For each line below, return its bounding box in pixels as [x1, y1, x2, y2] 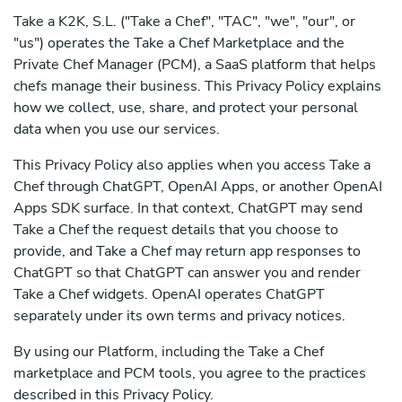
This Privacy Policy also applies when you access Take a [13, 155, 371, 175]
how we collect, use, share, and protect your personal [13, 98, 358, 118]
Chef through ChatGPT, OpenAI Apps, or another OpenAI [13, 177, 382, 197]
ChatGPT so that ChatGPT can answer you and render [13, 263, 361, 283]
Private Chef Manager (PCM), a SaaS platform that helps [13, 55, 376, 74]
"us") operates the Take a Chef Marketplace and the [13, 33, 345, 53]
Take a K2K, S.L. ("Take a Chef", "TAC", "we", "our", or [13, 12, 355, 31]
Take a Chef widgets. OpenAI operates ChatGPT [13, 284, 325, 304]
